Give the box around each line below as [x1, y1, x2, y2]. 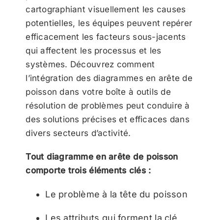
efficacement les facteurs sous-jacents [26, 32, 186, 42]
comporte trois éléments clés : [26, 165, 151, 176]
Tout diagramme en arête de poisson [26, 152, 178, 162]
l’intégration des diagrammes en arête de [26, 73, 193, 83]
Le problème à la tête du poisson [45, 189, 188, 200]
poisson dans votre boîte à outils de [26, 87, 171, 97]
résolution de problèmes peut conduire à [26, 101, 190, 111]
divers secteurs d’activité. [26, 128, 131, 138]
